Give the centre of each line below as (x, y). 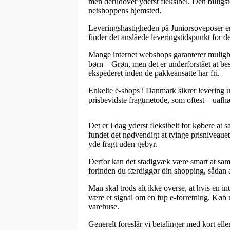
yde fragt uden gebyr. (123, 144)
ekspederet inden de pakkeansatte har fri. (154, 73)
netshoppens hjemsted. (125, 10)
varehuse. (104, 206)
